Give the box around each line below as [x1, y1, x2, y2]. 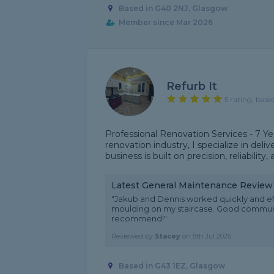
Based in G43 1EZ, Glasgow [118, 261, 225, 271]
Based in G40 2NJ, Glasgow [118, 4, 228, 13]
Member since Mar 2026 [118, 18, 213, 28]
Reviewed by [111, 232, 155, 240]
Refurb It [166, 79, 217, 93]
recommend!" [111, 213, 167, 223]
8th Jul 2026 [193, 232, 231, 240]
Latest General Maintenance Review [111, 180, 273, 191]
